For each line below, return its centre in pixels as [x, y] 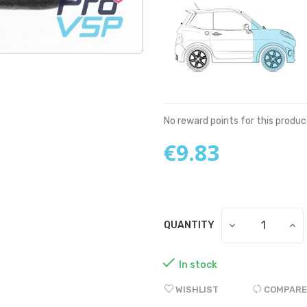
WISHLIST [197, 289]
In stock [198, 265]
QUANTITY [189, 225]
